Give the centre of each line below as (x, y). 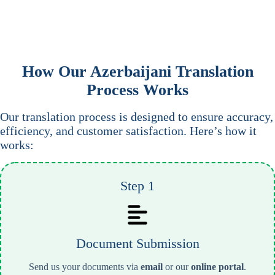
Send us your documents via (85, 267)
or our (177, 267)
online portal (217, 267)
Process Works (137, 90)
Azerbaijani (130, 71)
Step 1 (137, 186)
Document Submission (137, 244)
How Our (56, 71)
